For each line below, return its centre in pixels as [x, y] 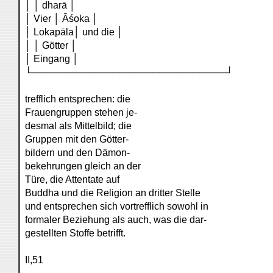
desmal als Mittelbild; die [78, 126]
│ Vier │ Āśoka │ [62, 19]
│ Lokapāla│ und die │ [74, 32]
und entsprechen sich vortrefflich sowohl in [117, 206]
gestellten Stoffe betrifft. [75, 233]
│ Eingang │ [52, 59]
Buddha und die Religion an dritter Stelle [113, 193]
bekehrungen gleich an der [83, 166]
